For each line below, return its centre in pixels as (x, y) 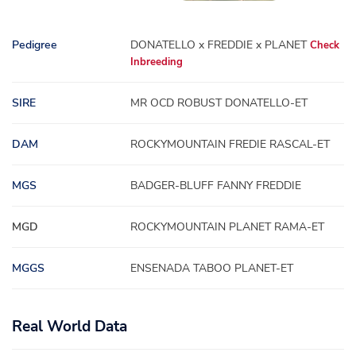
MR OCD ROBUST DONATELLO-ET (219, 103)
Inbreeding (157, 62)
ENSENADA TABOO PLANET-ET (212, 269)
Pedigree (35, 45)
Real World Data (70, 327)
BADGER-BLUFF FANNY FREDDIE (216, 186)
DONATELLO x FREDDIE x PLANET (221, 45)
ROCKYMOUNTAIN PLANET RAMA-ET (228, 227)
